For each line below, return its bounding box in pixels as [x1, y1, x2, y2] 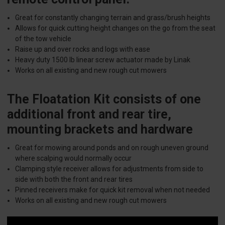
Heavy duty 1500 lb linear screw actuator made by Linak [15, 56, 191, 64]
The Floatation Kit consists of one [7, 92, 201, 107]
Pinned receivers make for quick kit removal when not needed [15, 186, 210, 194]
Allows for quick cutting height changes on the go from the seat [15, 24, 216, 33]
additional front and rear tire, [7, 107, 171, 122]
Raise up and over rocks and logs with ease [15, 45, 151, 54]
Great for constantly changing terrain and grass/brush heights [15, 14, 211, 22]
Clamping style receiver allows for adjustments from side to [15, 165, 204, 173]
